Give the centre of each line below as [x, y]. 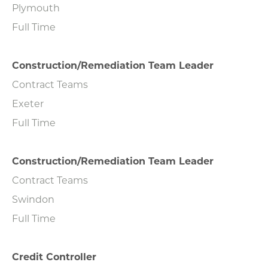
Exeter [28, 103]
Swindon [33, 199]
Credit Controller [54, 256]
